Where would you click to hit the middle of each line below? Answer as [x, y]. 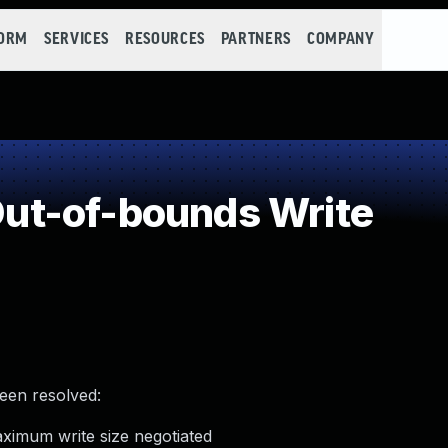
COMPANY [340, 39]
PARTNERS [255, 39]
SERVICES [76, 39]
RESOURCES [165, 39]
